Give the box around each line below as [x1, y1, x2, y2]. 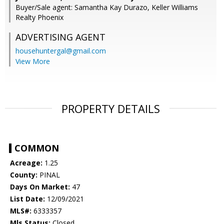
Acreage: [10, 158, 42, 168]
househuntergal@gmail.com [15, 46, 106, 56]
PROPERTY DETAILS [61, 101, 160, 116]
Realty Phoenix [15, 12, 63, 22]
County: [10, 170, 37, 180]
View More [15, 56, 50, 66]
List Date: [10, 194, 45, 204]
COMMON [14, 142, 59, 154]
